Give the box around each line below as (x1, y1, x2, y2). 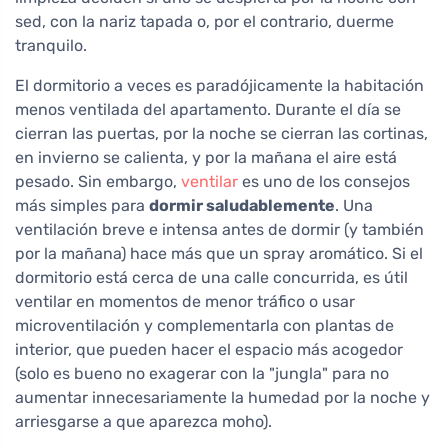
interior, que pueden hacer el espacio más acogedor (15, 340, 403, 360)
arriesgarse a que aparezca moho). (15, 412, 272, 432)
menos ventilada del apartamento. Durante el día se (15, 100, 401, 120)
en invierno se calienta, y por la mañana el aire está (15, 148, 397, 168)
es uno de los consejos (238, 172, 410, 192)
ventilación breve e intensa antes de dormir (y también (15, 220, 424, 240)
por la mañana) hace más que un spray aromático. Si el (15, 244, 423, 264)
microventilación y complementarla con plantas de (15, 316, 394, 336)
